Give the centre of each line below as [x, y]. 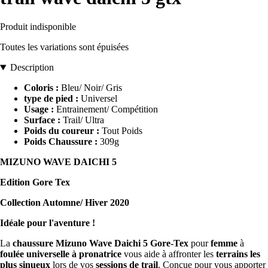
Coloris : [41, 88]
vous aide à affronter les [170, 254]
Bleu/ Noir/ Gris [90, 88]
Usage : [39, 109]
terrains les [238, 254]
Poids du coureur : [62, 131]
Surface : [42, 120]
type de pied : [51, 99]
